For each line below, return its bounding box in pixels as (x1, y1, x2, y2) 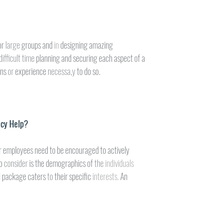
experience (15, 65, 48, 77)
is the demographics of (29, 157, 95, 169)
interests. (92, 170, 121, 182)
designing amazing (60, 38, 113, 51)
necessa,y (48, 65, 77, 77)
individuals (105, 157, 134, 169)
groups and (21, 38, 54, 51)
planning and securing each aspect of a (36, 52, 145, 64)
